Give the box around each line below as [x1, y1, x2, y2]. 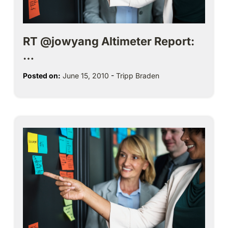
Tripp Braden [116, 71, 159, 80]
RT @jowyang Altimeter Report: [23, 34, 194, 48]
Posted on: [23, 71, 61, 80]
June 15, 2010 [63, 71, 109, 80]
